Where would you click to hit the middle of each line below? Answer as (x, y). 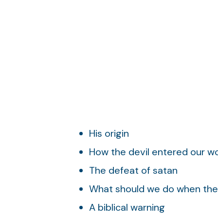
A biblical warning (127, 207)
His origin (109, 133)
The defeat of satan (133, 170)
